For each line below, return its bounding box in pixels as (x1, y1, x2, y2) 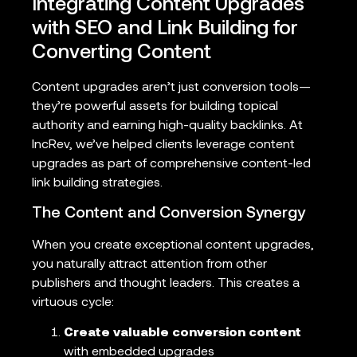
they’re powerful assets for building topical (32, 100, 278, 113)
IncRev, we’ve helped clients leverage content (32, 138, 295, 151)
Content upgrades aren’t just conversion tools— (32, 80, 311, 94)
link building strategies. (32, 176, 163, 190)
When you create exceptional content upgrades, (32, 238, 314, 252)
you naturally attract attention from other (32, 257, 267, 271)
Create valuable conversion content (64, 327, 301, 340)
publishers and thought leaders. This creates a (32, 277, 300, 290)
